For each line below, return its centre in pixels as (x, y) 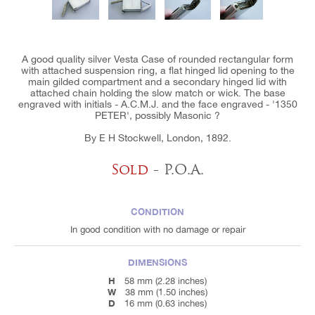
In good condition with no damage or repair (157, 229)
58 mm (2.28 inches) (166, 281)
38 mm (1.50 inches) (166, 292)
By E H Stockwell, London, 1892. (157, 137)
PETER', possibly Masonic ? (157, 115)
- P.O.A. (176, 169)
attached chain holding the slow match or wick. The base (157, 92)
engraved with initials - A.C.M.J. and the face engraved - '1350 (157, 104)
